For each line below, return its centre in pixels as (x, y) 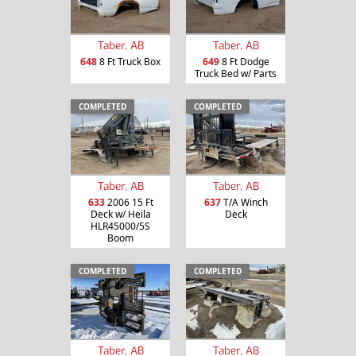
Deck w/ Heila (120, 214)
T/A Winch (244, 202)
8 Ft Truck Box (129, 62)
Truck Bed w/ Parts (236, 74)
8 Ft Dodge (244, 62)
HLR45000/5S (120, 226)
